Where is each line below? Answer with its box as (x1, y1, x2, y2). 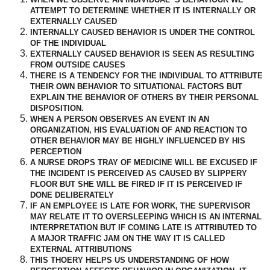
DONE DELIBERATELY (30, 190, 114, 200)
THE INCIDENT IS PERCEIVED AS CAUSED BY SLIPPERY (30, 169, 247, 178)
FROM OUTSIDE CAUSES (30, 60, 125, 70)
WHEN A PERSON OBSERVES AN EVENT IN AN (30, 115, 209, 124)
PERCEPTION (30, 147, 81, 157)
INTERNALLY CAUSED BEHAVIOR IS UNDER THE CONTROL (30, 28, 255, 37)
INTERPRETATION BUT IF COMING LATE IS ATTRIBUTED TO (30, 223, 257, 233)
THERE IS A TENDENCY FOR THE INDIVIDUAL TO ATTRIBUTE (30, 71, 263, 81)
